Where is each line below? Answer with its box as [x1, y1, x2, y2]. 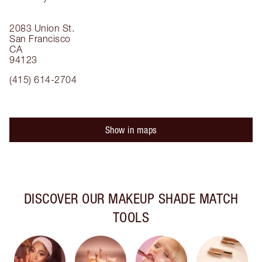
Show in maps [105, 125, 157, 135]
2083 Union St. [9, 23, 74, 33]
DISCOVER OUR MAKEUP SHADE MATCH [23, 190, 239, 206]
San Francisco [9, 33, 71, 44]
